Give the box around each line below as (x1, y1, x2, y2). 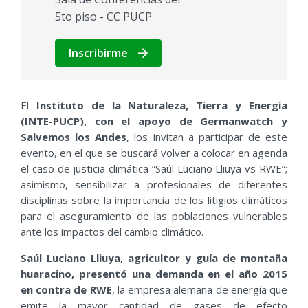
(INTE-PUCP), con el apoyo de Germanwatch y (21, 114, 287, 129)
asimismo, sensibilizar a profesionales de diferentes (21, 177, 287, 192)
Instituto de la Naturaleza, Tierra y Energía (36, 98, 288, 113)
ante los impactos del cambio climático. (21, 225, 203, 239)
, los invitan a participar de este (126, 130, 287, 144)
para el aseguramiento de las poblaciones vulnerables (21, 209, 287, 223)
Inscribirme (69, 45, 128, 60)
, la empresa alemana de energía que (111, 283, 288, 297)
